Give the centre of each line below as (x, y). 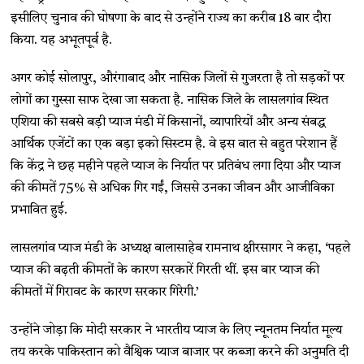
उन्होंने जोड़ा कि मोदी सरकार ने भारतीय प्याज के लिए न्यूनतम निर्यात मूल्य (177, 331)
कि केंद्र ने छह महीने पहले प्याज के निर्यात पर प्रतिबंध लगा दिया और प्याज (176, 167)
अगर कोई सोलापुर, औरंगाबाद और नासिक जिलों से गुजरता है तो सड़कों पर (178, 79)
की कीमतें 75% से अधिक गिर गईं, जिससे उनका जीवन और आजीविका (173, 189)
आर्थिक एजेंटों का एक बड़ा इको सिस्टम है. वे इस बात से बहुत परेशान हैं (174, 145)
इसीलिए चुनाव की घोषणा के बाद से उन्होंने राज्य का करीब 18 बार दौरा (171, 19)
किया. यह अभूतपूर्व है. (62, 41)
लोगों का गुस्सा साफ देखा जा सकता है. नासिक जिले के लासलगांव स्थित (170, 101)
